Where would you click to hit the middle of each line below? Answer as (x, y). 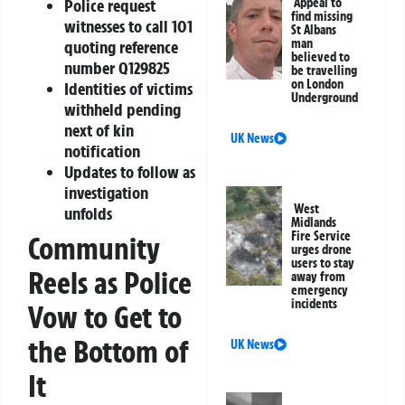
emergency (320, 290)
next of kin (99, 131)
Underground (325, 97)
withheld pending (122, 110)
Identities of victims (128, 89)
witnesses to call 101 (128, 27)
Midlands (314, 222)
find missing (322, 16)
